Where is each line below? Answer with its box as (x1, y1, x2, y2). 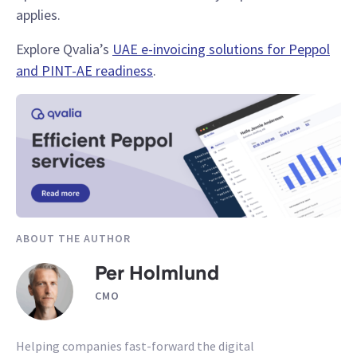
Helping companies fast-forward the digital (16, 338, 254, 355)
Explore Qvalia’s (16, 40, 112, 59)
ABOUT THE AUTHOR (16, 231, 131, 246)
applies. (16, 6, 61, 25)
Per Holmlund (94, 265, 219, 285)
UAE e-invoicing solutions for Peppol (112, 40, 330, 59)
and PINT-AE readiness (16, 61, 153, 80)
